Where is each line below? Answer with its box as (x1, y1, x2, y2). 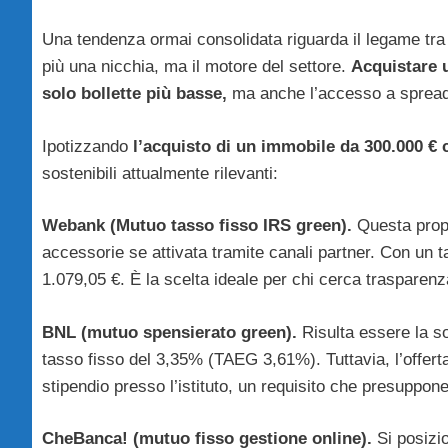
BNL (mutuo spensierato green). (42, 322, 297, 342)
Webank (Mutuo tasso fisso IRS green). (42, 216, 352, 236)
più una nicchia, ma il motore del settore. (42, 57, 351, 77)
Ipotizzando (42, 136, 128, 156)
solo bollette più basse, (42, 84, 227, 104)
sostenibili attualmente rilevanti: (42, 163, 278, 183)
